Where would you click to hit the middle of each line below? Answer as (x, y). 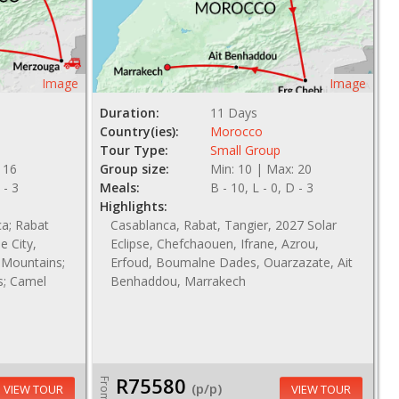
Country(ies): (139, 131)
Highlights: (133, 206)
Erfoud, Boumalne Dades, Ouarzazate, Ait (231, 262)
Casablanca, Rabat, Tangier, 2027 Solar (223, 225)
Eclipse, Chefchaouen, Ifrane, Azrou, (214, 244)
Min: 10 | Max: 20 (261, 169)
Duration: (129, 113)
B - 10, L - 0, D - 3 (262, 187)
